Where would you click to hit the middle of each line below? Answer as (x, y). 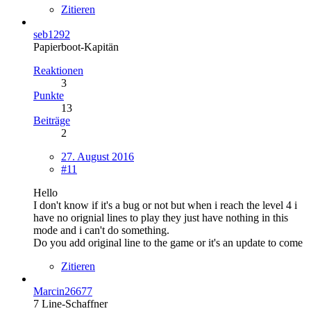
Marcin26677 (63, 292)
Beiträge (52, 121)
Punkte (49, 96)
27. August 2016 (98, 157)
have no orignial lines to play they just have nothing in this (161, 218)
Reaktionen (58, 71)
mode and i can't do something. (101, 230)
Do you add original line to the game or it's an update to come (168, 243)
